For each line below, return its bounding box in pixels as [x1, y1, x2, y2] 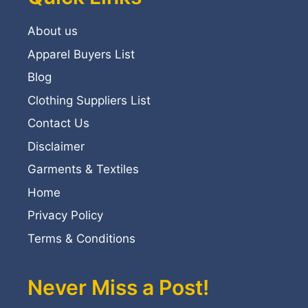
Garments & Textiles [27, 162, 139, 177]
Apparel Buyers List [27, 47, 135, 61]
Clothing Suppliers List [27, 93, 151, 107]
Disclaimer [27, 139, 85, 153]
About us [27, 24, 78, 38]
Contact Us [27, 116, 89, 131]
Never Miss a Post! [27, 274, 209, 300]
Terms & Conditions [27, 231, 135, 245]
